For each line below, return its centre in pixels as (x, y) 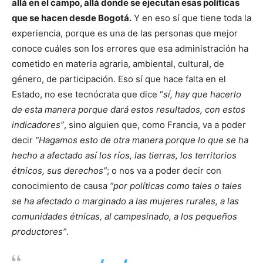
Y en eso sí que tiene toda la (191, 18)
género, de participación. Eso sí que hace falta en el (119, 79)
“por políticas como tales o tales (176, 186)
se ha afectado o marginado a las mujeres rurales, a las (125, 201)
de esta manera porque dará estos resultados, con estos (129, 109)
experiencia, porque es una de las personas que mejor (125, 33)
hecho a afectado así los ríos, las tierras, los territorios (124, 155)
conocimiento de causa (61, 186)
